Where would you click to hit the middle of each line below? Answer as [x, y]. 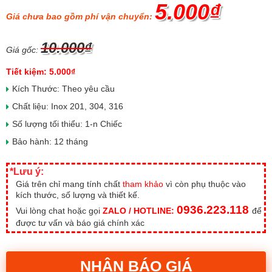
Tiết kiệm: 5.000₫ [41, 72]
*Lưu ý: [27, 172]
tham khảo [143, 184]
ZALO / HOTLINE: [140, 211]
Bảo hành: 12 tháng [50, 141]
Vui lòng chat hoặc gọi [59, 211]
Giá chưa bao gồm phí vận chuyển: [80, 16]
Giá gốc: [23, 50]
